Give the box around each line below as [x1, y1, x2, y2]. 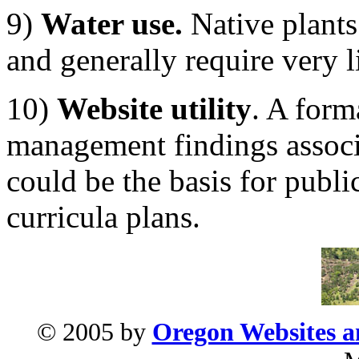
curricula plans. [6, 199, 200, 234]
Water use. [41, 6, 183, 41]
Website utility [57, 91, 252, 126]
